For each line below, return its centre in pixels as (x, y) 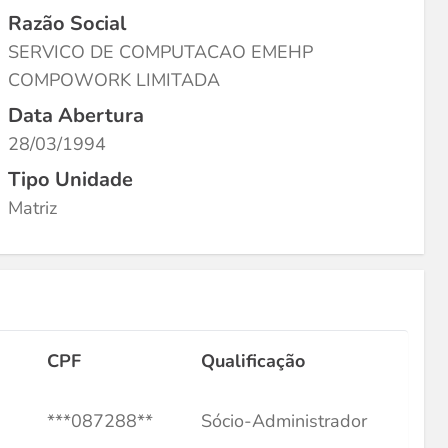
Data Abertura (76, 115)
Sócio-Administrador (284, 421)
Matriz (32, 208)
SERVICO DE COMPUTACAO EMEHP (160, 52)
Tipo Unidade (70, 179)
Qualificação (253, 361)
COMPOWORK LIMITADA (114, 80)
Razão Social (67, 23)
